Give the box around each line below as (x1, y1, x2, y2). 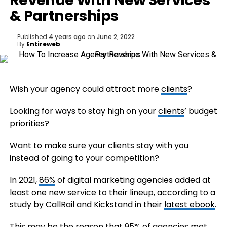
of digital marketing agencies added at (55, 174, 211, 186)
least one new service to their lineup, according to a (9, 186, 215, 198)
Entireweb (26, 40, 60, 48)
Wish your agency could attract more (9, 83, 161, 95)
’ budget (184, 105, 217, 117)
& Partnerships (9, 6, 119, 26)
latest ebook (164, 199, 215, 210)
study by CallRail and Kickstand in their (9, 199, 164, 210)
